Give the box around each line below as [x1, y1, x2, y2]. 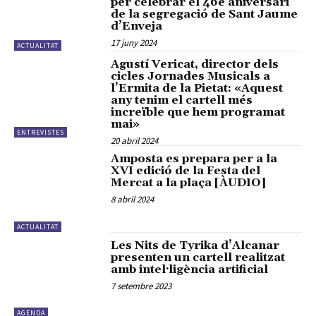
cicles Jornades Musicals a [111, 69, 271, 84]
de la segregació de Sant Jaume [111, 6, 298, 21]
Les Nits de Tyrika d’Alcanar [111, 238, 280, 253]
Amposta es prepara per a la [111, 152, 278, 166]
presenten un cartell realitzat [111, 250, 286, 265]
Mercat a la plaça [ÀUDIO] [111, 176, 267, 190]
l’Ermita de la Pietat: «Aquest [111, 81, 284, 96]
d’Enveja [111, 18, 163, 33]
